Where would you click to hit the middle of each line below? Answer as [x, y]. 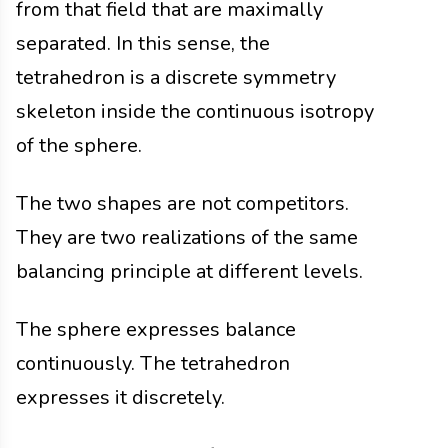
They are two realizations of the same [187, 238]
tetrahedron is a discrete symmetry [176, 78]
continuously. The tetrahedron [153, 364]
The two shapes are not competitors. [182, 204]
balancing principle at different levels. [189, 272]
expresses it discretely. [120, 398]
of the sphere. [79, 146]
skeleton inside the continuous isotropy [195, 112]
